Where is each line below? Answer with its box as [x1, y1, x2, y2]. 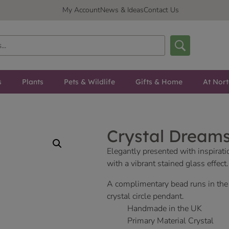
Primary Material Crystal [127, 215, 214, 227]
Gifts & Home [135, 77, 182, 87]
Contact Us [144, 5, 179, 15]
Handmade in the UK [127, 203, 202, 215]
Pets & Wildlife [63, 77, 115, 87]
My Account [62, 5, 100, 15]
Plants [21, 77, 43, 87]
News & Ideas [100, 5, 144, 15]
